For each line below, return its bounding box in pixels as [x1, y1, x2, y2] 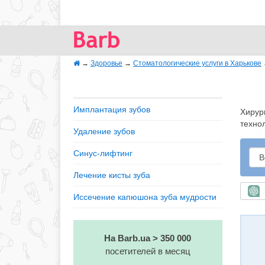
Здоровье [91, 59, 122, 67]
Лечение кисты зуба [73, 170, 150, 180]
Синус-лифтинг [73, 148, 132, 158]
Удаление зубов [73, 127, 135, 136]
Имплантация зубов [73, 105, 150, 114]
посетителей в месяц [105, 246, 190, 256]
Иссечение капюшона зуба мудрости [73, 192, 216, 202]
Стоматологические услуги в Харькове [133, 59, 261, 67]
